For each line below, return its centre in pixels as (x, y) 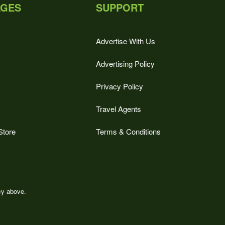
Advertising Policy (125, 64)
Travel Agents (119, 109)
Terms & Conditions (128, 131)
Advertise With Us (126, 41)
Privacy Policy (120, 86)
